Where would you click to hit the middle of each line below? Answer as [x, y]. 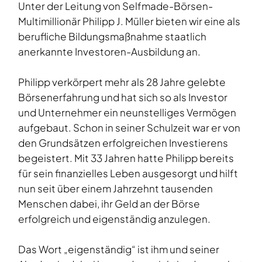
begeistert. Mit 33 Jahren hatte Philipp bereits [126, 158]
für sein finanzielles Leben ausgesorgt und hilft [128, 173]
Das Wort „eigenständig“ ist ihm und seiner [119, 249]
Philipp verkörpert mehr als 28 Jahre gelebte [122, 82]
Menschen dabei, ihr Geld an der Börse [109, 204]
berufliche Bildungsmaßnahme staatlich [112, 37]
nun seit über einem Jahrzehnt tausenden [116, 189]
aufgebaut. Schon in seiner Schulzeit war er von [129, 128]
